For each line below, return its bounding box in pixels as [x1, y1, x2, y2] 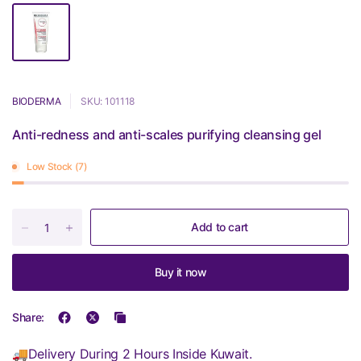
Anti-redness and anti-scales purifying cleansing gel [12, 127, 322, 143]
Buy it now [154, 265, 207, 279]
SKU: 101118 [81, 95, 135, 107]
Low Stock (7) [27, 160, 88, 172]
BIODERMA [12, 95, 61, 107]
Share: [12, 310, 45, 324]
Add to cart [191, 220, 248, 234]
